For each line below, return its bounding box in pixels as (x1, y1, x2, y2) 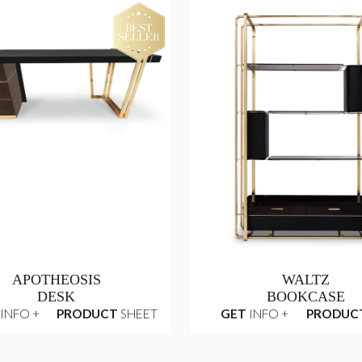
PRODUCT (57, 305, 119, 321)
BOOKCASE (266, 288, 345, 305)
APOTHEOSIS (11, 271, 101, 288)
